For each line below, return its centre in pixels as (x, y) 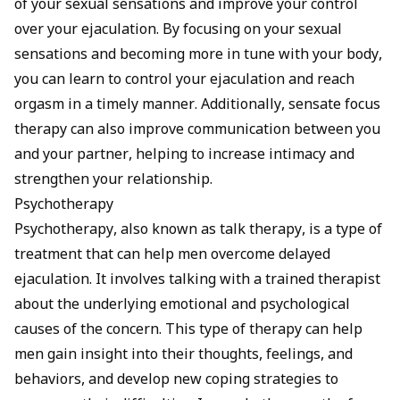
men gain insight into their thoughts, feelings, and (183, 355)
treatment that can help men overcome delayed (172, 255)
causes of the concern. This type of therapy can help (188, 330)
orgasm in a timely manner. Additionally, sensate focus (197, 105)
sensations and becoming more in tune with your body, (198, 55)
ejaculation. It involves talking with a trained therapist (197, 280)
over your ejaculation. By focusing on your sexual (178, 30)
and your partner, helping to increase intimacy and (184, 155)
